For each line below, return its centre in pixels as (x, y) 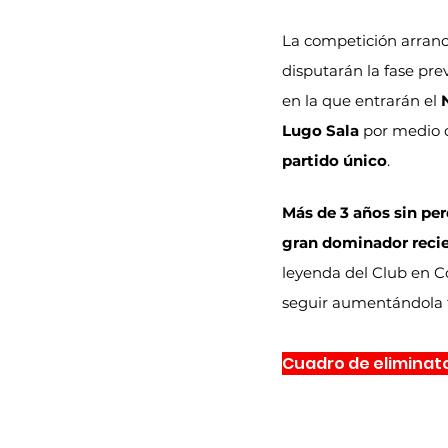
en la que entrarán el (361, 100)
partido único (334, 160)
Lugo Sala (320, 130)
